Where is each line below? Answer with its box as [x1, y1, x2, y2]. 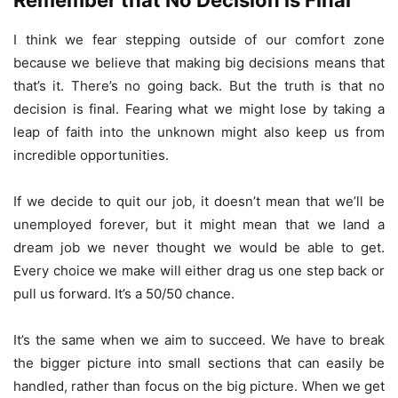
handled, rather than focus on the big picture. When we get [13, 378, 385, 395]
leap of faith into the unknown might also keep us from [13, 123, 385, 141]
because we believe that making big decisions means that [13, 54, 385, 72]
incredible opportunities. [13, 147, 169, 164]
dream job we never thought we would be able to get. [13, 239, 385, 257]
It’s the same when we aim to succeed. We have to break [13, 331, 385, 349]
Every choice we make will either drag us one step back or [13, 262, 385, 280]
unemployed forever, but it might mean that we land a [13, 216, 385, 234]
